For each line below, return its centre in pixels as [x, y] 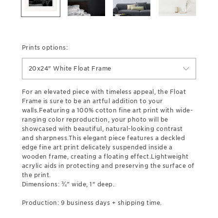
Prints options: [45, 47]
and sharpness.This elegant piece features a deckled [103, 138]
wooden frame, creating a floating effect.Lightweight [105, 156]
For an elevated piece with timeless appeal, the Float [104, 91]
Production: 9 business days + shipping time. [92, 202]
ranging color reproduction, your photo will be [95, 119]
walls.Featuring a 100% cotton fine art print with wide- [107, 110]
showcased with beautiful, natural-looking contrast [102, 128]
